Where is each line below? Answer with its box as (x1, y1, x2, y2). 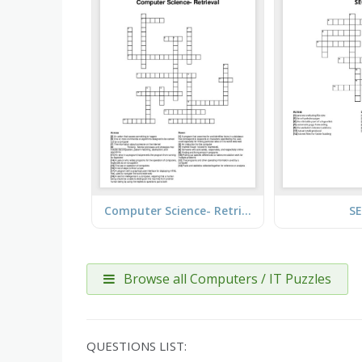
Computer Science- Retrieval (241, 203, 251, 219)
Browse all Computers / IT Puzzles (120, 269, 331, 288)
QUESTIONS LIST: (86, 337, 187, 354)
